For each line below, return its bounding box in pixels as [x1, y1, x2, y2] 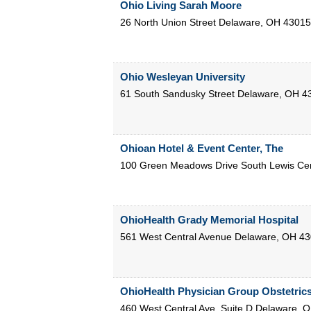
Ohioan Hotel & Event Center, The [119, 142, 283, 155]
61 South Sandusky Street [119, 88, 235, 100]
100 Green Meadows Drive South [119, 160, 267, 171]
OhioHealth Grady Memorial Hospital [119, 214, 299, 226]
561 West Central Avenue [119, 231, 232, 243]
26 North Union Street [119, 17, 216, 28]
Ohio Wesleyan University [119, 71, 245, 83]
